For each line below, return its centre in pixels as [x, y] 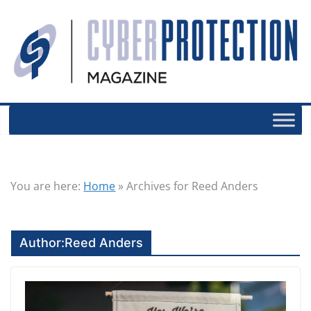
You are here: [46, 186]
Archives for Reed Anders [193, 186]
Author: [42, 243]
